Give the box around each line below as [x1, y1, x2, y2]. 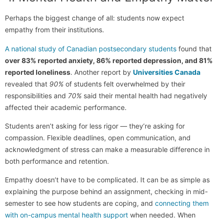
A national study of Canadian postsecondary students [5, 44, 176, 53]
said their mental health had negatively [82, 91, 207, 100]
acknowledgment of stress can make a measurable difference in [5, 145, 210, 154]
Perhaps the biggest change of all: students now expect [5, 14, 184, 22]
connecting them [155, 199, 209, 208]
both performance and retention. [5, 157, 109, 166]
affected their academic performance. [5, 103, 127, 111]
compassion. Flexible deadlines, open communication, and [5, 133, 191, 142]
